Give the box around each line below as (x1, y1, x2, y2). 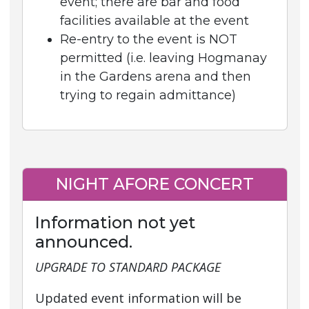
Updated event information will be (34, 290, 241, 306)
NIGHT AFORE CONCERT (55, 174, 254, 194)
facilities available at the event (59, 13, 249, 28)
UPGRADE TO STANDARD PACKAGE (34, 259, 221, 275)
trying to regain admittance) (59, 88, 236, 103)
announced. (34, 232, 132, 252)
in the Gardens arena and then (59, 69, 251, 84)
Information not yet (34, 212, 195, 232)
